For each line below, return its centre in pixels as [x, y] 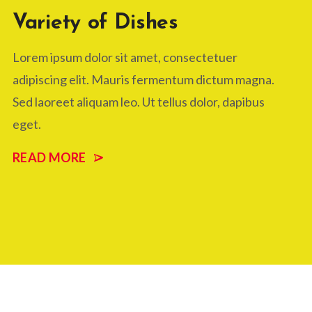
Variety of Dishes [95, 23]
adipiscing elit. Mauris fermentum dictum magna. [143, 79]
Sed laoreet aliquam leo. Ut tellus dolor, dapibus [139, 101]
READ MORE [49, 157]
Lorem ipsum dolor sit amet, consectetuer [125, 57]
